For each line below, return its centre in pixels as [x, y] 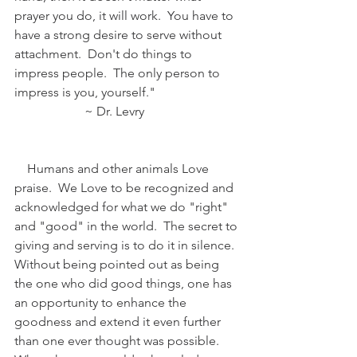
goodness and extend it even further [119, 322]
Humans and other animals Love [113, 169]
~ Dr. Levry [79, 112]
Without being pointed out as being [118, 265]
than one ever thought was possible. [120, 341]
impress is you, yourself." [85, 92]
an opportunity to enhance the [102, 303]
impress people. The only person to [119, 73]
